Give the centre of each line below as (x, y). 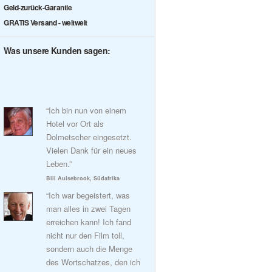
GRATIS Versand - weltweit (46, 22)
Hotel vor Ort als (75, 124)
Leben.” (59, 164)
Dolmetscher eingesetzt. (89, 137)
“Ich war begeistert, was (88, 195)
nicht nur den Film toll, (85, 235)
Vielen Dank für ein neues (91, 150)
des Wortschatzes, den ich (93, 262)
